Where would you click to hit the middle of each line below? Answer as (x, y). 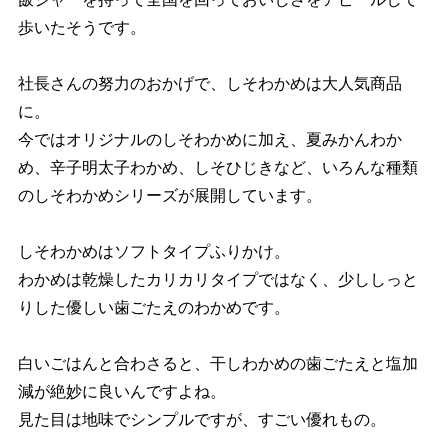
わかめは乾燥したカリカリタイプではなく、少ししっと (217, 279)
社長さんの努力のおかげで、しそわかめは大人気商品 (209, 83)
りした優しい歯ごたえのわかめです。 (153, 307)
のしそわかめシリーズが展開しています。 (169, 195)
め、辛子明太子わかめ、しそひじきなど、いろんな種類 (217, 167)
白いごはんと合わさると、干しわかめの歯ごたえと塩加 (217, 363)
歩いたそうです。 (81, 27)
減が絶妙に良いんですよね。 (121, 391)
